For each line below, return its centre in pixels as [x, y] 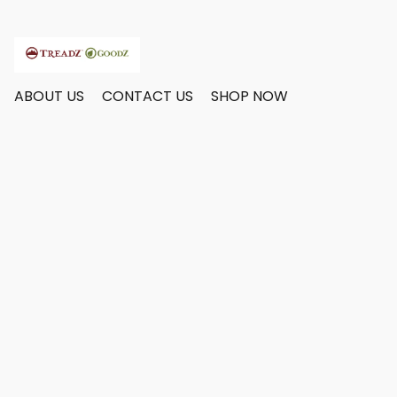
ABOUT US [49, 96]
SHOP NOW [249, 96]
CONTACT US [148, 96]
